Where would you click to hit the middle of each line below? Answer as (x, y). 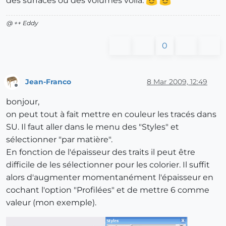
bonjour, (23, 102)
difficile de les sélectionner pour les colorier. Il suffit (108, 165)
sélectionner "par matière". (59, 140)
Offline (25, 90)
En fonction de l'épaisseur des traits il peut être (101, 152)
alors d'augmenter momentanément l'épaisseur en (110, 178)
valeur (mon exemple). (51, 203)
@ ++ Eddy (22, 23)
